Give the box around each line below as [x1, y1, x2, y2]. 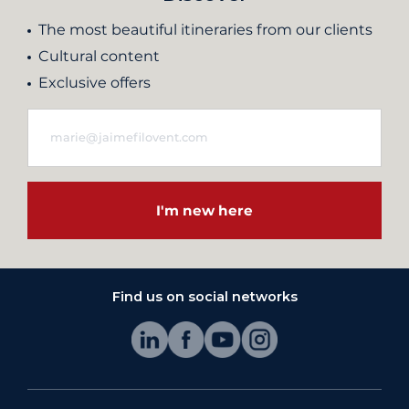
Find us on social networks [111, 288, 298, 306]
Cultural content [38, 47, 160, 66]
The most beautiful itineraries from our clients [38, 21, 372, 39]
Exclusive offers [38, 74, 151, 92]
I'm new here [156, 202, 253, 220]
